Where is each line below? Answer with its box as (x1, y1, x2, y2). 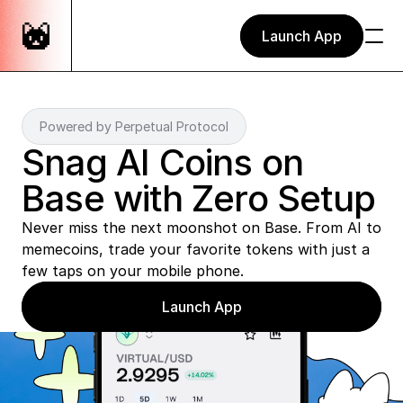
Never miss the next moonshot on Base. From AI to (22, 219, 381, 237)
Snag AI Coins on (22, 140, 304, 184)
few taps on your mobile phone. (22, 262, 248, 280)
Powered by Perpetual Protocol (40, 119, 228, 134)
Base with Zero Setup (22, 176, 376, 220)
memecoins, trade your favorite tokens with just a (22, 240, 370, 258)
